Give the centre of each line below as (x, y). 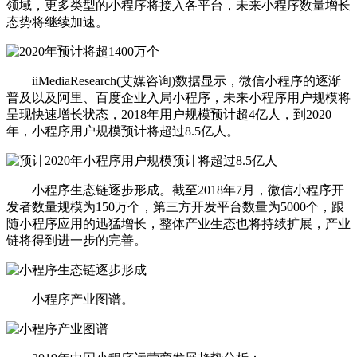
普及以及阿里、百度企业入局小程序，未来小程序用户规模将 (178, 98)
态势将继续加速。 (57, 22)
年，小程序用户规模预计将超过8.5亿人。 (123, 131)
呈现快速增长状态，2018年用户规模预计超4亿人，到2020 (169, 115)
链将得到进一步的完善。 (76, 241)
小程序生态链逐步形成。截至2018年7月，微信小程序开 (175, 190)
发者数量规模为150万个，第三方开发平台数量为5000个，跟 (175, 207)
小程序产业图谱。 (70, 300)
